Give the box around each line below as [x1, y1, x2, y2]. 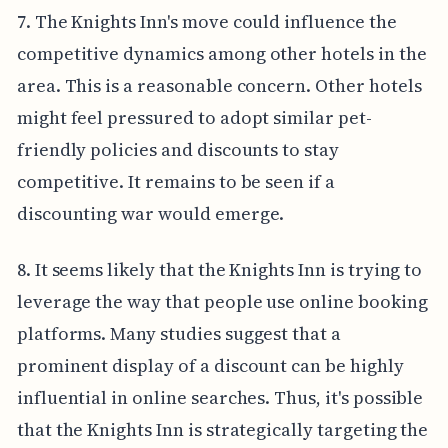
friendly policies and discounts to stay [16, 136, 339, 162]
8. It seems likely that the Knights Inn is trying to [16, 256, 423, 282]
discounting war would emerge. [16, 200, 285, 226]
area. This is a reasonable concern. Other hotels [16, 72, 422, 98]
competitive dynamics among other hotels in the [16, 40, 427, 66]
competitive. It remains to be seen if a [16, 168, 335, 194]
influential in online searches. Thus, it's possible [16, 384, 424, 410]
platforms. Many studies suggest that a [16, 320, 341, 346]
